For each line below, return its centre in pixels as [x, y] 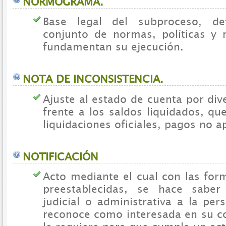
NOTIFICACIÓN [61, 156]
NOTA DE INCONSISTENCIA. [93, 79]
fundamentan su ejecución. [113, 47]
